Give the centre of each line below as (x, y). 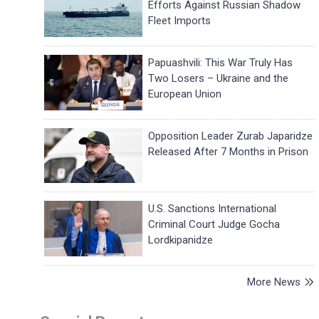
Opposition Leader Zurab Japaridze (231, 136)
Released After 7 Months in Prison (229, 151)
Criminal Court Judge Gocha (214, 225)
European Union (185, 94)
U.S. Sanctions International (213, 209)
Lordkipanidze (181, 240)
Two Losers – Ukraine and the (219, 79)
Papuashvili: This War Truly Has (221, 63)
